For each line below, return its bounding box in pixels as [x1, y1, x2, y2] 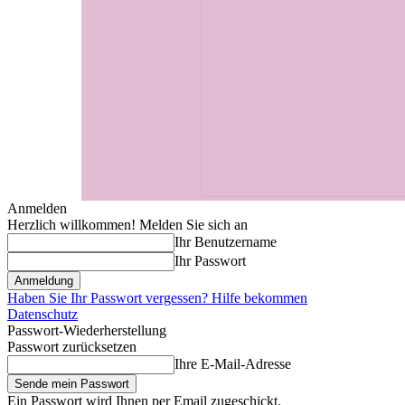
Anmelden [7, 201, 67, 217]
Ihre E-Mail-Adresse [174, 356, 291, 372]
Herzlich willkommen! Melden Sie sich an [7, 217, 248, 233]
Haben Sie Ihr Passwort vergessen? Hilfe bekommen [7, 290, 307, 306]
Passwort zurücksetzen [7, 339, 137, 355]
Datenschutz [7, 306, 78, 323]
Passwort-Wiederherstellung [7, 323, 166, 339]
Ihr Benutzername [174, 234, 277, 250]
